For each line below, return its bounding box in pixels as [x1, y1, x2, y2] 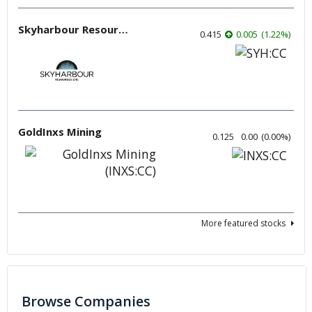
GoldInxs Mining [18, 125, 102, 139]
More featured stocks [201, 217, 286, 229]
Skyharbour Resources [118, 22, 128, 36]
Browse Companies [22, 292, 150, 311]
